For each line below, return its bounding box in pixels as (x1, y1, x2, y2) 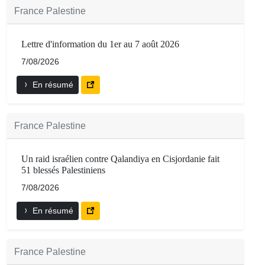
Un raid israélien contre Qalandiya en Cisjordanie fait (21, 153, 219, 164)
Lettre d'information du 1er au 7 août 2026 (21, 38, 179, 49)
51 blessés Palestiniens (21, 164, 105, 175)
